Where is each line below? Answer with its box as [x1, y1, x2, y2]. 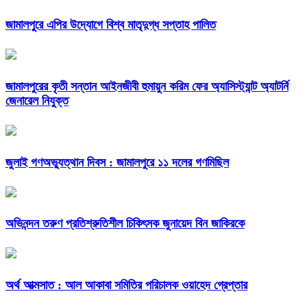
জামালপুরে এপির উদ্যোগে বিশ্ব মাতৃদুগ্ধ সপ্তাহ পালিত [5, 17, 216, 32]
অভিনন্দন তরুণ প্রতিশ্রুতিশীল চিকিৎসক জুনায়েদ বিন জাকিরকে [5, 217, 245, 231]
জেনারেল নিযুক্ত [5, 93, 69, 108]
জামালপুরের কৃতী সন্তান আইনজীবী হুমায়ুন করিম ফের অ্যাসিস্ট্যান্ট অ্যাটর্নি [5, 79, 288, 93]
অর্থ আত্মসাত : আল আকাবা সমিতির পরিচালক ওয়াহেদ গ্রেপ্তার [5, 278, 247, 293]
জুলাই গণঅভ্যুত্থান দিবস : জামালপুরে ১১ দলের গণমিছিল [5, 155, 229, 169]
